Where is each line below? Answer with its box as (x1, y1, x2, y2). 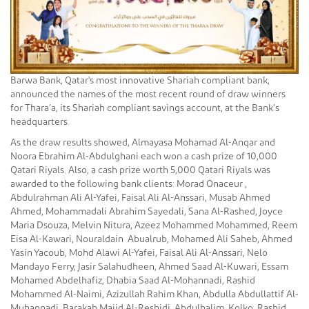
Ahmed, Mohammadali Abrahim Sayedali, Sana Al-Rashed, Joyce (10, 206, 283, 217)
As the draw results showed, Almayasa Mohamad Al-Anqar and (10, 137, 275, 148)
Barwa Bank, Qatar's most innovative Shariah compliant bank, (10, 75, 270, 86)
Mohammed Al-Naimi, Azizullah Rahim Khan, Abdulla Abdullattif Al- (10, 289, 299, 299)
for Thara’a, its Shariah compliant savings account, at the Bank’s (10, 103, 279, 113)
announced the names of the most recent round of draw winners (10, 89, 286, 99)
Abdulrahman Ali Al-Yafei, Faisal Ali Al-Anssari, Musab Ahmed (10, 192, 270, 203)
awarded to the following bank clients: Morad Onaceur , (10, 179, 247, 189)
